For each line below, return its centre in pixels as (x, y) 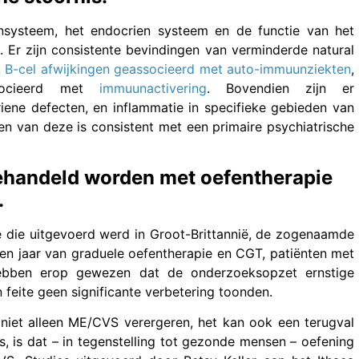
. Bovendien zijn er (280, 88)
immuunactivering (153, 88)
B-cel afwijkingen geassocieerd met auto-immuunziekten (178, 69)
